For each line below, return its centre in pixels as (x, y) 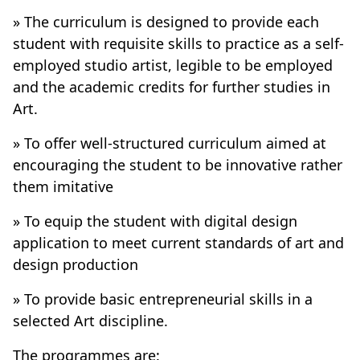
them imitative (63, 186)
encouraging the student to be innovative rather (178, 165)
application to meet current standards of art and (178, 243)
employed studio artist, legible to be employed (173, 65)
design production (76, 264)
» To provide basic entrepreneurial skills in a (163, 299)
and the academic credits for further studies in (172, 87)
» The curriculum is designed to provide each (166, 22)
